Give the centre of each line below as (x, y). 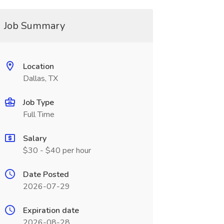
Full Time (38, 114)
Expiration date (51, 210)
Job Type (38, 102)
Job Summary (34, 26)
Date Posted (46, 174)
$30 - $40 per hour (57, 150)
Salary (34, 138)
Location (38, 66)
